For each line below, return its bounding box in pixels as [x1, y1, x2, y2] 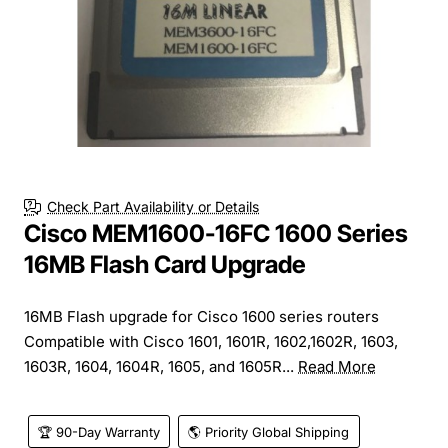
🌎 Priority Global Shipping [188, 423, 350, 440]
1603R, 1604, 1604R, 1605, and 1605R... [24, 356, 298, 376]
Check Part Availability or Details [47, 198, 259, 216]
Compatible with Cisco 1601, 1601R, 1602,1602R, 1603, [24, 331, 398, 351]
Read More [298, 356, 376, 376]
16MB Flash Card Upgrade [24, 249, 306, 279]
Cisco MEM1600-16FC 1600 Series [24, 218, 408, 248]
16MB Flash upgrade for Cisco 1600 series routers [24, 306, 379, 326]
